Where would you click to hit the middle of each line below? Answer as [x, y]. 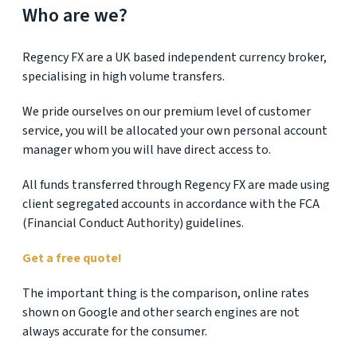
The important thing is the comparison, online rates [166, 293]
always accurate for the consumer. [115, 331]
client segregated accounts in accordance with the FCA [171, 204]
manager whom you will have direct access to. [147, 150]
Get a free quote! [72, 258]
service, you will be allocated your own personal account [175, 131]
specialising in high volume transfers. [124, 76]
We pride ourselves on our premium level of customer [167, 112]
